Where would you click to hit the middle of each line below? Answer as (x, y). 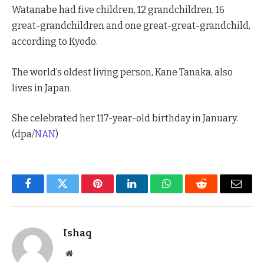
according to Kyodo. (55, 42)
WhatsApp (189, 192)
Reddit (215, 192)
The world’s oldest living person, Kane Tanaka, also (122, 72)
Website (85, 253)
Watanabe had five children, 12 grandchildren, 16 (118, 10)
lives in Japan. (42, 88)
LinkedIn (151, 192)
